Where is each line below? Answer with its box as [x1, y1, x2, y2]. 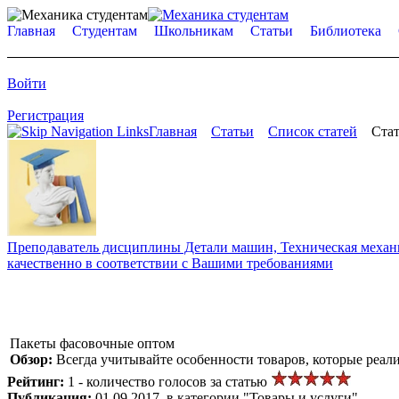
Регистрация [7, 108, 84, 123]
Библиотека [310, 23, 381, 38]
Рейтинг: [7, 373, 68, 389]
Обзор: [10, 351, 56, 367]
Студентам [72, 23, 137, 38]
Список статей [268, 124, 357, 139]
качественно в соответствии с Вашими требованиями [7, 255, 333, 271]
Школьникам [154, 23, 233, 38]
